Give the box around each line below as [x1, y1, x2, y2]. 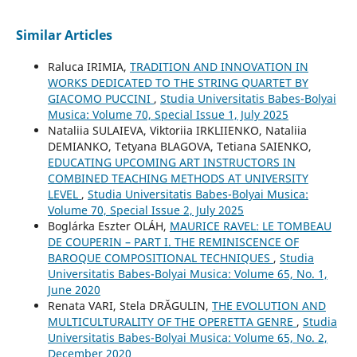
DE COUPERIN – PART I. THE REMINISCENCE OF [47, 233, 299, 249]
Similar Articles [15, 25, 112, 44]
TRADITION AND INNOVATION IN [129, 58, 308, 74]
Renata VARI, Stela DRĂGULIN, [47, 297, 212, 313]
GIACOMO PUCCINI [47, 90, 154, 106]
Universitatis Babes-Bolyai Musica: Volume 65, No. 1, [47, 265, 328, 281]
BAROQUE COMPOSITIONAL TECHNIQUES [47, 249, 273, 265]
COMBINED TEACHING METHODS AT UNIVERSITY [47, 170, 308, 186]
